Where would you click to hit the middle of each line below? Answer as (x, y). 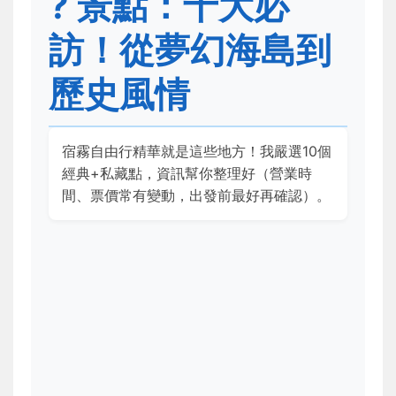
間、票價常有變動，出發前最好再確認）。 (196, 196)
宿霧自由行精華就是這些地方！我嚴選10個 (197, 152)
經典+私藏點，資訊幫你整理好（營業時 (187, 174)
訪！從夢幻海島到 (190, 50)
